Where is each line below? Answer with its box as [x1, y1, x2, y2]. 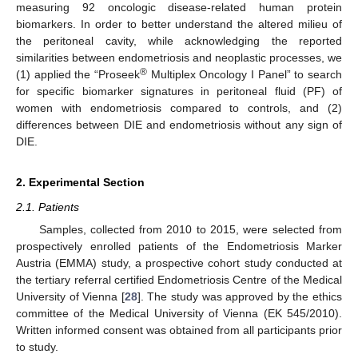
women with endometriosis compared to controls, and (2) [16, 101, 342, 114]
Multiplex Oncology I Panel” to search [147, 67, 342, 81]
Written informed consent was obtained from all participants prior [16, 324, 342, 336]
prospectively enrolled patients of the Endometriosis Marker [16, 240, 342, 253]
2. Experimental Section [16, 175, 145, 189]
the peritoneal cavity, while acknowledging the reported [16, 34, 342, 47]
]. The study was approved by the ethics [137, 290, 343, 303]
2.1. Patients [16, 200, 79, 213]
